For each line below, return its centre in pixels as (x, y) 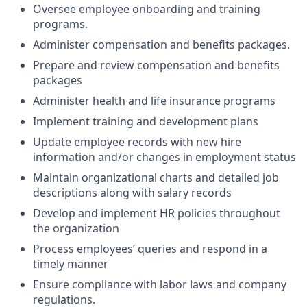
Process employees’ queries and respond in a (150, 249)
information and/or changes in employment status (164, 157)
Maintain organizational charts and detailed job (156, 177)
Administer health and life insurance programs (154, 101)
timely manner (71, 264)
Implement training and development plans (146, 121)
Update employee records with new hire (137, 142)
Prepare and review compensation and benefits (156, 65)
